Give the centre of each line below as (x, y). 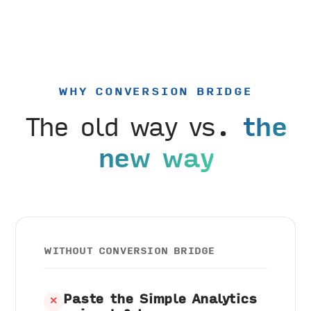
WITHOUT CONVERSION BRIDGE (129, 250)
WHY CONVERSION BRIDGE (155, 91)
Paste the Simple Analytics (160, 298)
